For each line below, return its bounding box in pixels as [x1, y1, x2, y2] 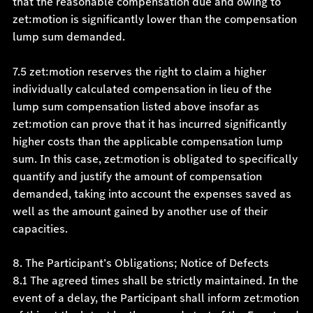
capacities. [12, 221, 68, 237]
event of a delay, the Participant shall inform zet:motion [12, 290, 299, 306]
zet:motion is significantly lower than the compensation [12, 11, 297, 27]
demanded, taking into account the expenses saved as [12, 186, 291, 202]
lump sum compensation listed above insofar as [12, 99, 259, 115]
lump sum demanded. [12, 29, 125, 45]
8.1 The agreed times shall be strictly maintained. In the [12, 272, 298, 289]
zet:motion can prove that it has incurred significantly [12, 116, 286, 132]
